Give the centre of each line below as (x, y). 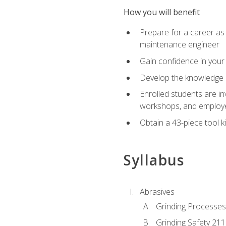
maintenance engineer (179, 45)
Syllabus (154, 160)
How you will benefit (161, 12)
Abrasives (157, 192)
